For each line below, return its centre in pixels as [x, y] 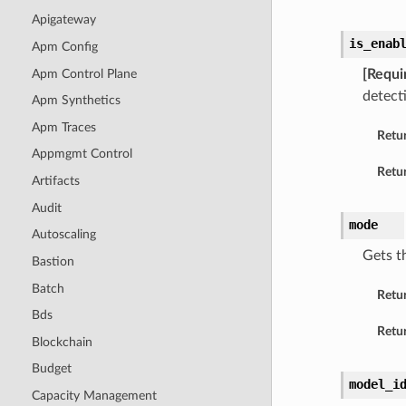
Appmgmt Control [82, 154]
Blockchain [62, 342]
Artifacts [55, 181]
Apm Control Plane [84, 73]
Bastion [53, 261]
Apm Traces [63, 127]
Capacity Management [94, 396]
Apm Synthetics [76, 101]
